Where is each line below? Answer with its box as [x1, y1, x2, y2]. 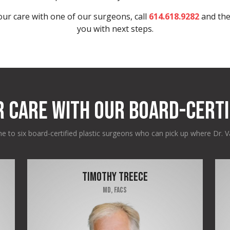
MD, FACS [103, 185, 127, 195]
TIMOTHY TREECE [82, 169, 148, 184]
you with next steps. [76, 23, 154, 34]
